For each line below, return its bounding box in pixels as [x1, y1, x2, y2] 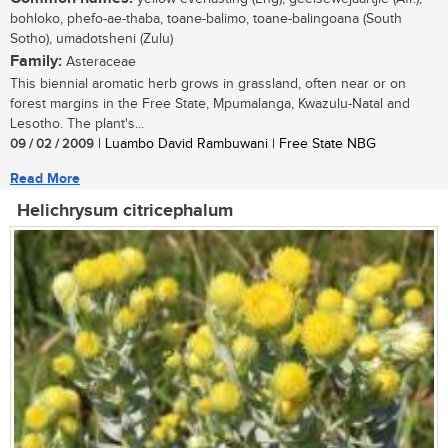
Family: [10, 52, 62, 72]
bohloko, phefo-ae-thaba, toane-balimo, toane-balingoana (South [10, 11, 402, 28]
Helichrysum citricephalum [17, 200, 233, 223]
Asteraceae [62, 54, 136, 71]
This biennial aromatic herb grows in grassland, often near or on [10, 76, 406, 93]
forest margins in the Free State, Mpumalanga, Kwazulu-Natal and [10, 96, 410, 113]
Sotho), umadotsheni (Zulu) [10, 31, 173, 48]
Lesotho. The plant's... [10, 116, 144, 133]
